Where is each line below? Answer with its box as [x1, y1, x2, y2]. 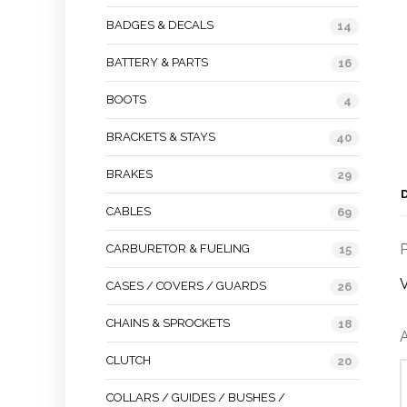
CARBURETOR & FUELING [106, 242, 250, 255]
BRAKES [106, 167, 153, 181]
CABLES [106, 204, 151, 218]
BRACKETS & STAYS [106, 130, 215, 144]
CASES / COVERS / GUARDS [106, 279, 266, 293]
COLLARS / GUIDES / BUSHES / [106, 391, 285, 404]
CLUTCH [106, 353, 151, 367]
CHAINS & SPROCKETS [106, 316, 230, 330]
